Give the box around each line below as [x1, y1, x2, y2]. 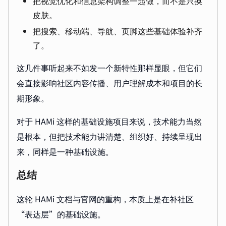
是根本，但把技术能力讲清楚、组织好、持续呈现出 [17, 130, 202, 143]
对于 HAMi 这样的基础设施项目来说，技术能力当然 [17, 115, 202, 128]
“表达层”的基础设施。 [17, 208, 105, 220]
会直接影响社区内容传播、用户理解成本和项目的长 [17, 77, 202, 89]
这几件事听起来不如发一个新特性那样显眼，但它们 [17, 62, 202, 74]
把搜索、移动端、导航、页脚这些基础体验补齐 [33, 25, 202, 37]
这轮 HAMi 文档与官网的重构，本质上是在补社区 [17, 193, 194, 205]
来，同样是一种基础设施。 [17, 145, 114, 158]
